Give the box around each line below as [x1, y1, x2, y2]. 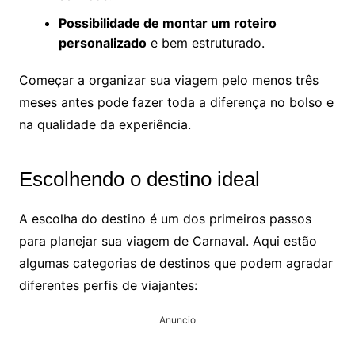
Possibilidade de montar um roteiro [58, 15, 277, 32]
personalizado [58, 35, 147, 52]
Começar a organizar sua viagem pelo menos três [18, 72, 319, 89]
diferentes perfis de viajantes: [18, 277, 197, 294]
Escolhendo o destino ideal [18, 167, 260, 192]
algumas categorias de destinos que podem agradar [18, 255, 333, 272]
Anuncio [158, 314, 196, 326]
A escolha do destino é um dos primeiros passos [18, 211, 311, 227]
